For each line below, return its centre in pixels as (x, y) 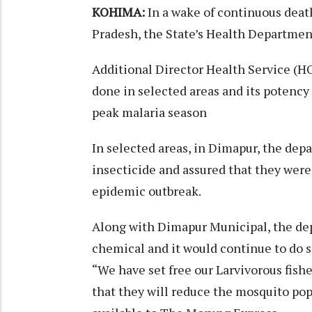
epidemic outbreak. (148, 191)
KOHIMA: (118, 12)
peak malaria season (149, 112)
